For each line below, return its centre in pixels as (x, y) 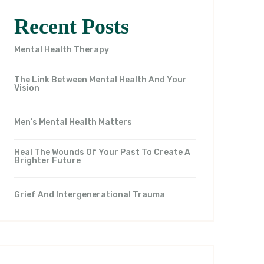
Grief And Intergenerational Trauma (90, 194)
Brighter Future (47, 160)
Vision (27, 88)
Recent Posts (72, 26)
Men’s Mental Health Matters (73, 122)
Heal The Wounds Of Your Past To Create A (102, 152)
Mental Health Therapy (62, 49)
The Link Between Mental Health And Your (100, 80)
